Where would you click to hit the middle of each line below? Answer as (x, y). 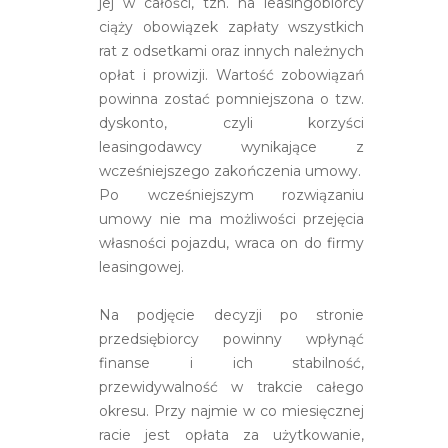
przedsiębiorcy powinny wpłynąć (232, 338)
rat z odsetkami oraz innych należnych (232, 50)
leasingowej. (141, 266)
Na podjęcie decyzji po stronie (232, 314)
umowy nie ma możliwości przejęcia (232, 218)
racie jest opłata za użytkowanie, (232, 434)
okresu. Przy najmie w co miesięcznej (232, 410)
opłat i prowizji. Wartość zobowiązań (232, 74)
